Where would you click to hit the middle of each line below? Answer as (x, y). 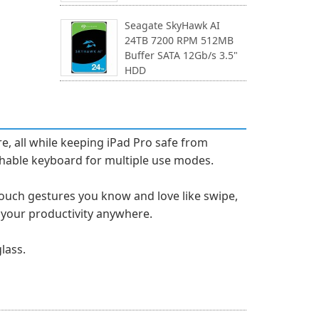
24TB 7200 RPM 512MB (179, 40)
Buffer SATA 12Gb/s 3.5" (181, 55)
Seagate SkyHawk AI (172, 25)
